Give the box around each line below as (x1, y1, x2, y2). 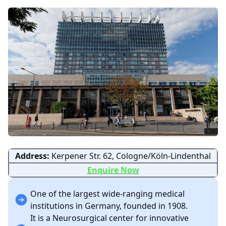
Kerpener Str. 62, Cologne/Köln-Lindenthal (51, 150, 211, 162)
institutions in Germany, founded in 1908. (30, 200, 190, 212)
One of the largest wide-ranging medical (30, 188, 185, 200)
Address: (15, 150, 51, 162)
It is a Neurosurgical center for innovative (30, 212, 189, 224)
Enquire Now (87, 164, 139, 176)
